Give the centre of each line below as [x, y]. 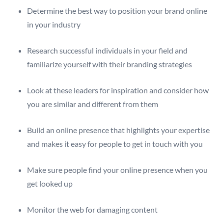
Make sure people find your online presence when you [117, 170]
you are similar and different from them [93, 104]
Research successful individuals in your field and [107, 51]
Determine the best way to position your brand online [117, 11]
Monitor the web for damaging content [92, 210]
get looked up [50, 184]
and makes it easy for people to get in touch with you [115, 144]
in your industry [54, 25]
